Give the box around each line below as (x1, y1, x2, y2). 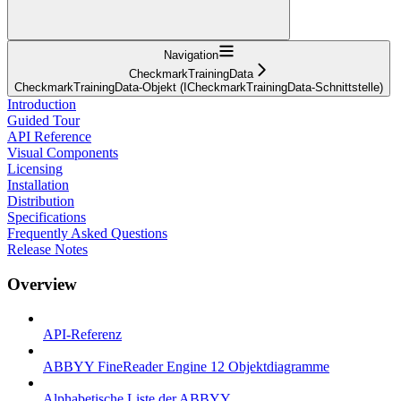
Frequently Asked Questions (7, 225, 167, 241)
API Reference (7, 128, 91, 144)
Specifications (7, 209, 86, 225)
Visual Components (7, 144, 118, 160)
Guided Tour (7, 112, 80, 128)
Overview (7, 274, 77, 294)
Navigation (163, 47, 218, 62)
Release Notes (7, 241, 88, 257)
